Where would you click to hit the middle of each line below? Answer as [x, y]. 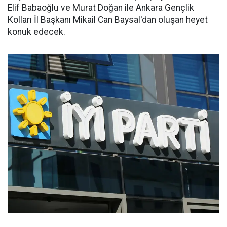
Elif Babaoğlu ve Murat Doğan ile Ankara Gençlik [101, 8]
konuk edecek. [36, 32]
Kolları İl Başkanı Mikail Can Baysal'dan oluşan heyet [108, 20]
